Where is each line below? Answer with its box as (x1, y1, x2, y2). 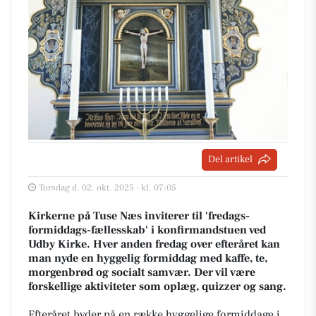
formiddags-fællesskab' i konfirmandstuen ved (28, 222, 266, 237)
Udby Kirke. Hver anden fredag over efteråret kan (28, 236, 280, 251)
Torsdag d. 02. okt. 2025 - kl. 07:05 (39, 181, 176, 193)
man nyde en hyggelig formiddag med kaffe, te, (28, 250, 267, 265)
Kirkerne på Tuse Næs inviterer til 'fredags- (28, 208, 250, 223)
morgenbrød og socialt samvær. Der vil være (28, 265, 255, 279)
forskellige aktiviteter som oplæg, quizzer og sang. (28, 279, 286, 293)
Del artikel (208, 152, 253, 166)
